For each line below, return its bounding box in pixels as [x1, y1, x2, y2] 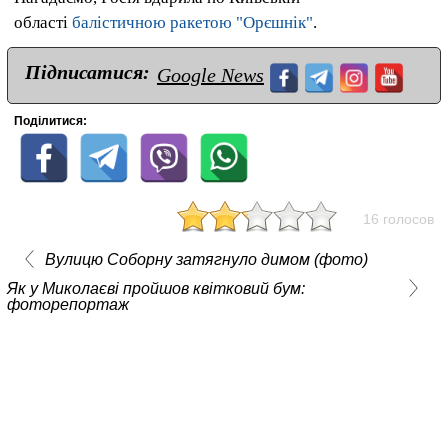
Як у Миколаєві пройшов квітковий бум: [7, 280, 305, 298]
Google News [157, 64, 264, 87]
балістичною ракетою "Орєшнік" [72, 13, 313, 33]
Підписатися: [25, 61, 150, 84]
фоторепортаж [7, 296, 129, 314]
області [14, 13, 72, 33]
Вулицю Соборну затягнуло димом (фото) [44, 251, 368, 269]
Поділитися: [14, 114, 87, 129]
